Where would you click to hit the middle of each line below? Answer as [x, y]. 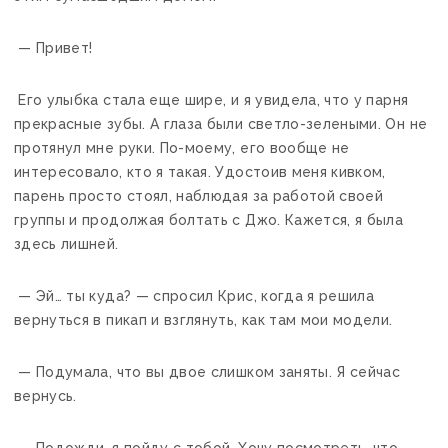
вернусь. [45, 395]
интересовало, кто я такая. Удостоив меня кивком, [200, 171]
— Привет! [53, 47]
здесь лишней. [66, 243]
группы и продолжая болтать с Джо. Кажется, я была [209, 219]
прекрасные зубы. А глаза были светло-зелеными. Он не [221, 123]
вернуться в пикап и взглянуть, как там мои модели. [203, 319]
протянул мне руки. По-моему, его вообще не [182, 147]
